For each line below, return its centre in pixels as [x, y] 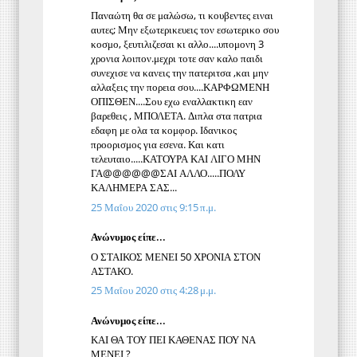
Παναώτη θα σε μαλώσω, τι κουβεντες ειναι [182, 16]
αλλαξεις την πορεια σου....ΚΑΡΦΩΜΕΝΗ [180, 87]
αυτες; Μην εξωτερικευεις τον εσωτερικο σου [185, 30]
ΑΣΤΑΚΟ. [112, 271]
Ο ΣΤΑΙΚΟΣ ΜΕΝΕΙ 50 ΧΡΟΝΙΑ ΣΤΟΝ [176, 256]
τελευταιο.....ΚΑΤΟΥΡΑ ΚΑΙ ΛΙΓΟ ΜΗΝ [176, 159]
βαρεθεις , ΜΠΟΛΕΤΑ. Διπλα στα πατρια [177, 116]
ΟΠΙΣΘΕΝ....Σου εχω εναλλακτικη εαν [172, 102]
